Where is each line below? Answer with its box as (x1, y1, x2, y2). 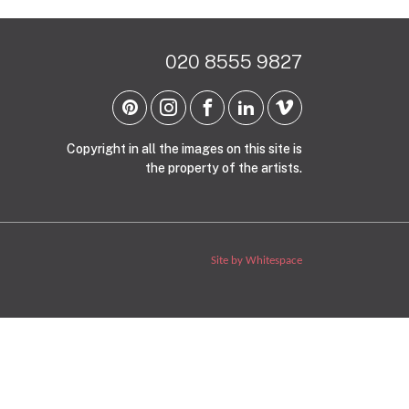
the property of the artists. (145, 161, 302, 176)
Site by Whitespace (211, 255, 302, 267)
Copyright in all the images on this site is (67, 142, 302, 157)
